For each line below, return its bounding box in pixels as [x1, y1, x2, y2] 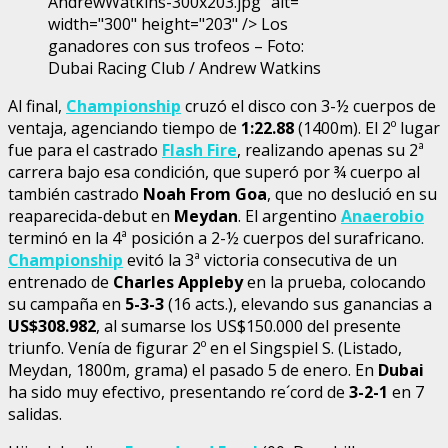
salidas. [8, 402, 62, 425]
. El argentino [238, 204, 341, 227]
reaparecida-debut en [8, 204, 174, 227]
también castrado [8, 182, 143, 205]
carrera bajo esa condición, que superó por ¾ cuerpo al [8, 160, 420, 183]
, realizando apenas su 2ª [237, 138, 424, 161]
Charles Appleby [113, 270, 243, 293]
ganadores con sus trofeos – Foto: [48, 34, 304, 57]
